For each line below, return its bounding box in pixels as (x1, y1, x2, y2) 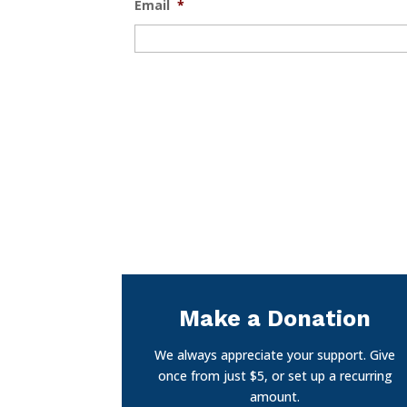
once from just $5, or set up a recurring (157, 367, 392, 385)
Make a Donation (179, 305, 372, 333)
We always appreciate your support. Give (154, 346, 396, 364)
